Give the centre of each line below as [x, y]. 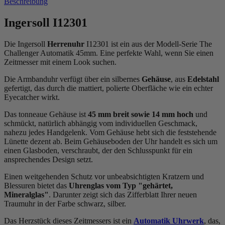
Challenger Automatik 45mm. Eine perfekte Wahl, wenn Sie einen [109, 53]
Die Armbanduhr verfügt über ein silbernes [73, 79]
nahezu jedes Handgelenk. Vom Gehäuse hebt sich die [91, 132]
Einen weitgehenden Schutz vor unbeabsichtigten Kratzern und [104, 176]
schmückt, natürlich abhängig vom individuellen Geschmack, [101, 123]
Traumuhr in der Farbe [41, 203]
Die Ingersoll [26, 44]
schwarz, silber [101, 203]
